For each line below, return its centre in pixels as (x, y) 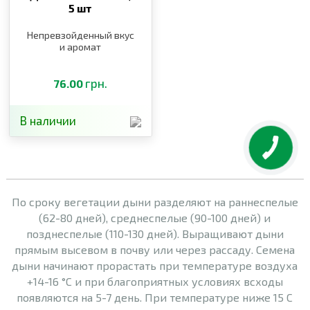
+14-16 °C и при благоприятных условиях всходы (155, 281)
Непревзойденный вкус (80, 35)
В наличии (48, 120)
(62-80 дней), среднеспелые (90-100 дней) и (155, 217)
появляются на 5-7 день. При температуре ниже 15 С (155, 297)
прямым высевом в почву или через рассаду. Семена (155, 249)
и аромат (81, 46)
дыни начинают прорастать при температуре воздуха (155, 265)
